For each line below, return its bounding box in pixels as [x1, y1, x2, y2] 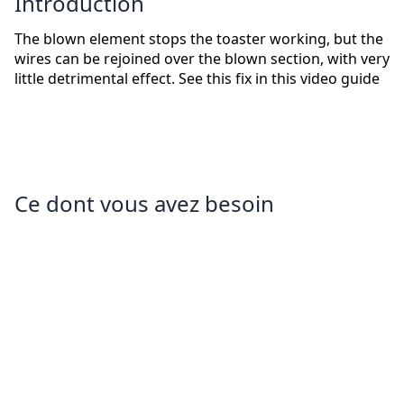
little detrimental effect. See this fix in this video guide [14, 69, 380, 89]
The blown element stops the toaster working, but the [14, 29, 383, 50]
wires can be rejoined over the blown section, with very [14, 49, 390, 69]
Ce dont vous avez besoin [14, 188, 274, 219]
